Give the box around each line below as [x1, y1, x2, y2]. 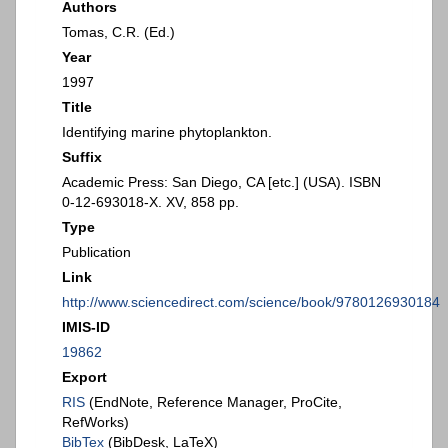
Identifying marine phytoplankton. [62, 124, 272, 141]
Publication [62, 244, 131, 261]
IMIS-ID [62, 319, 110, 336]
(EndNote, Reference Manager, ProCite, [85, 394, 342, 411]
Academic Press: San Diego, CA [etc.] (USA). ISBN [62, 174, 381, 191]
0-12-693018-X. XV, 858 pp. [62, 194, 239, 211]
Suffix [62, 149, 102, 166]
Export [62, 369, 107, 386]
